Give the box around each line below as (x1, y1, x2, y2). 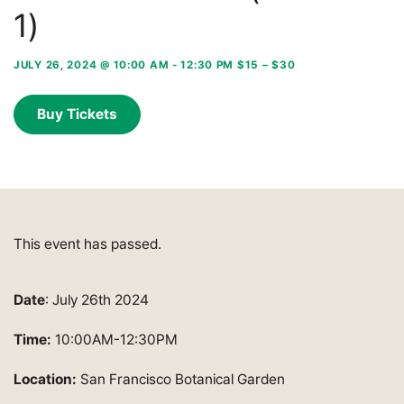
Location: (14, 370, 80, 388)
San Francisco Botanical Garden (80, 370, 285, 388)
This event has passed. (14, 234, 161, 252)
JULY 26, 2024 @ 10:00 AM (14, 58, 170, 71)
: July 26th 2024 (45, 290, 149, 308)
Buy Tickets (37, 105, 117, 123)
